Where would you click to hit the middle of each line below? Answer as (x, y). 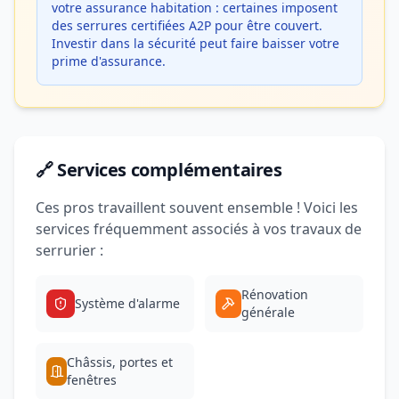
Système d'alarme (127, 303)
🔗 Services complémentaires (159, 170)
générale (268, 312)
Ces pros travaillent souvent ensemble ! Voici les (197, 208)
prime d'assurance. (109, 61)
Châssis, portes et (120, 362)
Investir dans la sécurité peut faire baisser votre (195, 43)
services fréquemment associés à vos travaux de (199, 229)
